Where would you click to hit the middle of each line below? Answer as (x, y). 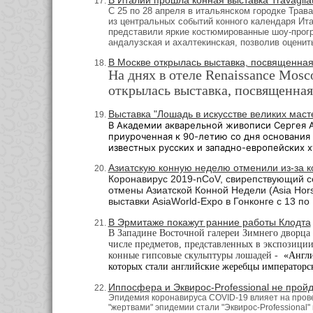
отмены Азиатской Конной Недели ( (190, 190)
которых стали (139, 266)
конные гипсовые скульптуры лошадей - (194, 255)
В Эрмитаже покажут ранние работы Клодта (209, 222)
